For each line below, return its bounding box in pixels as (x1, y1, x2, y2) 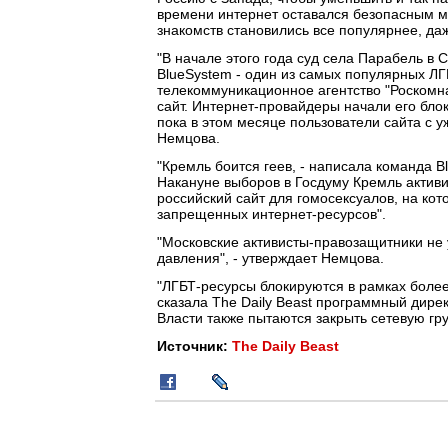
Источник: (157, 338, 232, 354)
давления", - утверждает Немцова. (157, 250, 384, 266)
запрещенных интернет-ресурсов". (157, 206, 386, 222)
